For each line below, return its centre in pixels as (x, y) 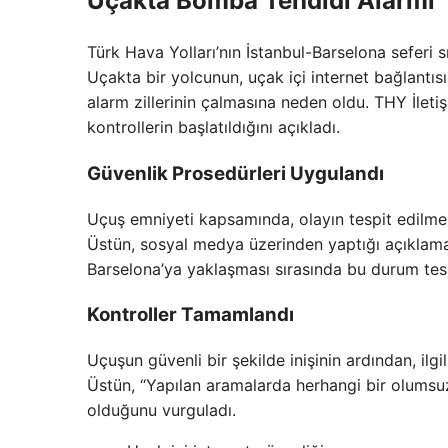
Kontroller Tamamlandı (190, 315)
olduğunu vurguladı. (161, 410)
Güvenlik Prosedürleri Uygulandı (235, 173)
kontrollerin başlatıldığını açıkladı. (213, 127)
